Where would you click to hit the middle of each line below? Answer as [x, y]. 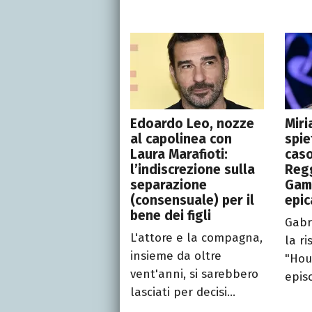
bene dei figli [171, 216]
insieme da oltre [176, 256]
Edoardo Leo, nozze [192, 124]
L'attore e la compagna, [196, 238]
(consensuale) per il [192, 201]
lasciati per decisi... [183, 292]
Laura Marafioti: [179, 155]
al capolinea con [181, 139]
